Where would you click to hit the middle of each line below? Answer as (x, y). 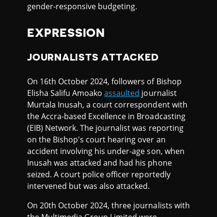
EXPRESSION (66, 33)
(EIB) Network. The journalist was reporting (105, 128)
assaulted (122, 93)
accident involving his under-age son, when (106, 151)
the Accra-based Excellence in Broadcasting (106, 116)
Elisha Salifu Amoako (66, 93)
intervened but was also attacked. (89, 186)
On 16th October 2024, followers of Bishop (104, 82)
